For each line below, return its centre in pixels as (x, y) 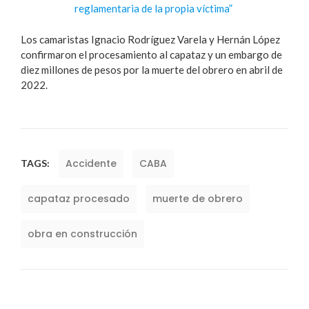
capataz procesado (79, 199)
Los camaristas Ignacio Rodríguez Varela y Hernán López (150, 39)
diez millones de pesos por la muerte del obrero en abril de (152, 69)
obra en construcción (82, 234)
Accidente (91, 164)
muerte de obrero (198, 199)
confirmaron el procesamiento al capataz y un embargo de (151, 54)
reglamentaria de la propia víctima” (153, 9)
